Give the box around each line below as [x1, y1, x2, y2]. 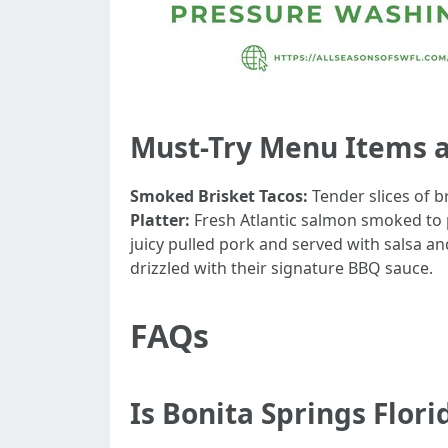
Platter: [130, 209, 190, 231]
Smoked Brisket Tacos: [130, 185, 308, 207]
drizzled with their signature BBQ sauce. [130, 257, 433, 279]
